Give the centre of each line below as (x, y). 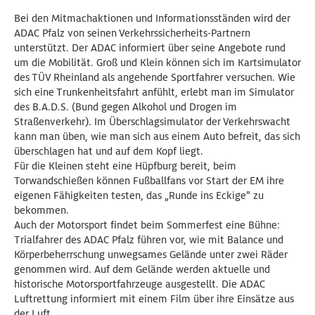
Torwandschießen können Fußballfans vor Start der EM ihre (149, 181)
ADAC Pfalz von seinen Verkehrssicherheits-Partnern (132, 33)
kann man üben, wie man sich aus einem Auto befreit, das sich (157, 136)
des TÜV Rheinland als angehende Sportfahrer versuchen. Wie (155, 77)
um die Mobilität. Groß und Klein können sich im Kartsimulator (157, 63)
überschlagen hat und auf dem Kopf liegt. (109, 151)
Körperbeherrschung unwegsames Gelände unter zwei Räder (151, 255)
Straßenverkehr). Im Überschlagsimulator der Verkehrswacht (152, 122)
